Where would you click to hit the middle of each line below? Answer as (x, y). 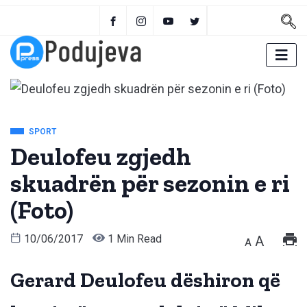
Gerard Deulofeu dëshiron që (145, 281)
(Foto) (42, 210)
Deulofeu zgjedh (101, 157)
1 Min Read (133, 239)
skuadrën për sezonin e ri (150, 184)
